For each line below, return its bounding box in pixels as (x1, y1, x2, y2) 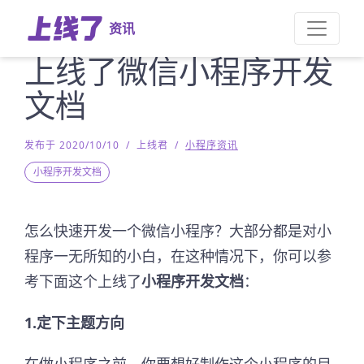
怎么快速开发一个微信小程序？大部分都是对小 (24, 221, 331, 240)
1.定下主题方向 (24, 313, 124, 332)
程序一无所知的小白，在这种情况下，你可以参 (24, 246, 331, 266)
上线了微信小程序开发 (24, 50, 333, 92)
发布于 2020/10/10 (24, 138, 119, 152)
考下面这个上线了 (24, 271, 141, 291)
